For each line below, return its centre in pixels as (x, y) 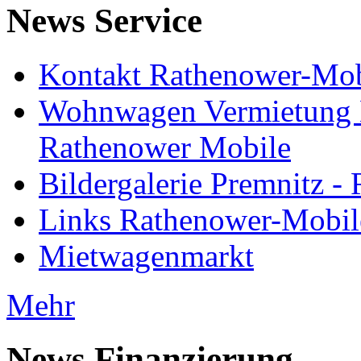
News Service (104, 21)
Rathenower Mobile (165, 147)
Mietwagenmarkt (146, 256)
